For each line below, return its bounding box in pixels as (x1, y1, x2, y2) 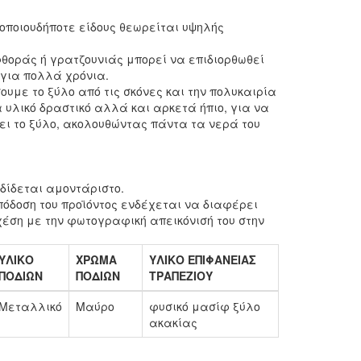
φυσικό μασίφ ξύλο (148, 298, 260, 314)
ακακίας (148, 314, 197, 330)
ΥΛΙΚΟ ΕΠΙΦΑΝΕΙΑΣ (148, 251, 256, 268)
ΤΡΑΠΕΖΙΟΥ (148, 268, 213, 284)
